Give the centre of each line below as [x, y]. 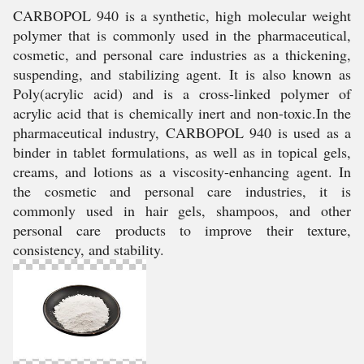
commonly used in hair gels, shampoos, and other [182, 210]
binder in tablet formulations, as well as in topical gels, [182, 152]
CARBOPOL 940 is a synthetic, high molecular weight [182, 15]
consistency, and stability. [89, 249]
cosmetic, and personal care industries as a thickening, [182, 54]
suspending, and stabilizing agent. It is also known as [182, 74]
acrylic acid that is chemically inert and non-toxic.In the [182, 113]
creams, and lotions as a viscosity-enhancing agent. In [182, 171]
